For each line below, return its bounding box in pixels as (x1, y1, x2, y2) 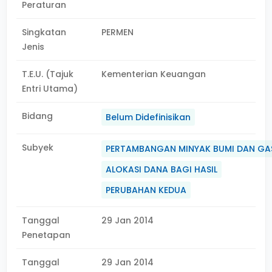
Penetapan (22, 229, 70, 241)
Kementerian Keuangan (101, 68, 206, 80)
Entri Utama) (22, 83, 78, 95)
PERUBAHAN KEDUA (106, 184, 187, 196)
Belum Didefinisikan (106, 111, 191, 123)
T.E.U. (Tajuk (22, 68, 73, 80)
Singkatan (22, 26, 66, 38)
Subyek (22, 141, 53, 154)
